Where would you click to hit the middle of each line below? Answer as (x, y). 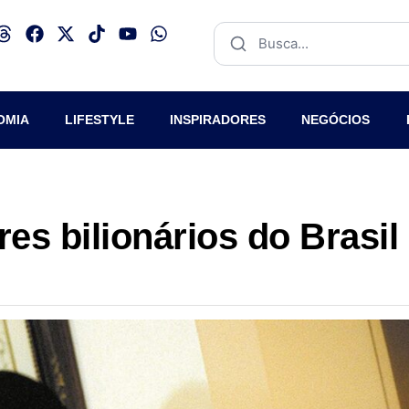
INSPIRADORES (218, 120)
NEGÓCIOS (336, 120)
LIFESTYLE (99, 120)
